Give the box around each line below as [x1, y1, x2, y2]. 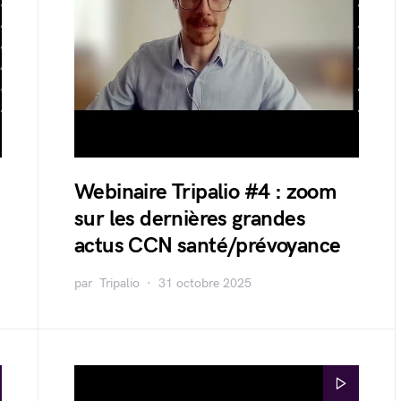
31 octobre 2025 [158, 276, 252, 291]
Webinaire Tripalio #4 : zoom [74, 179, 337, 205]
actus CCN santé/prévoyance [74, 233, 341, 259]
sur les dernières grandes [74, 206, 305, 232]
